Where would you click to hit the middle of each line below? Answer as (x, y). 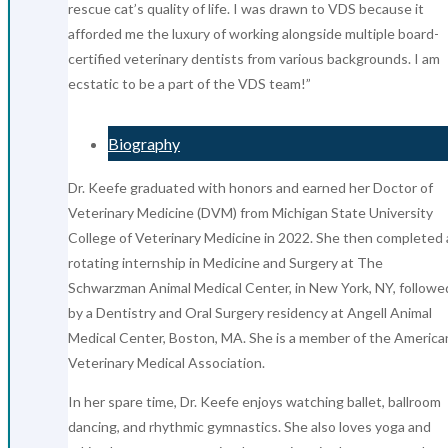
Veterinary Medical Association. (166, 362)
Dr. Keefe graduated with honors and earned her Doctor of (250, 187)
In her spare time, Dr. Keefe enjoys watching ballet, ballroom (254, 401)
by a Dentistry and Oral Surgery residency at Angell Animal (250, 312)
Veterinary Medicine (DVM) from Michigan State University (250, 212)
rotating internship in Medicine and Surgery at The (225, 262)
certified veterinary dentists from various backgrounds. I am (254, 58)
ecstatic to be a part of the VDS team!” (189, 83)
